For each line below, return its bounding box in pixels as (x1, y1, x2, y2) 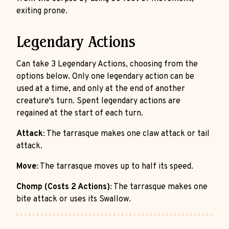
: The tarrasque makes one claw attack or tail (43, 129, 210, 139)
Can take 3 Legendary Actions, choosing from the (16, 59, 198, 70)
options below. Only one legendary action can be (16, 72, 194, 82)
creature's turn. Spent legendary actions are (16, 96, 180, 106)
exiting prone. (16, 6, 67, 16)
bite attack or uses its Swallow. (16, 194, 131, 204)
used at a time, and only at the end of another (16, 84, 185, 94)
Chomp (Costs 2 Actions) (16, 182, 110, 192)
